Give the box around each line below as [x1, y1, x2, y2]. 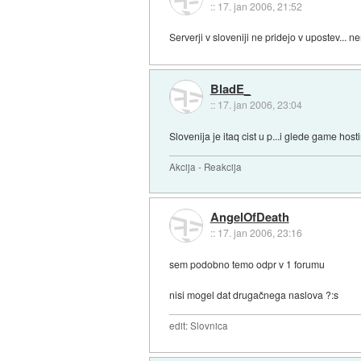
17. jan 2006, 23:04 [217, 98, 302, 112]
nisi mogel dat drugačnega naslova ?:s [169, 288, 339, 302]
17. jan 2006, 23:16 [217, 226, 302, 240]
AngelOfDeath [210, 208, 289, 226]
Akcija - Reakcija [169, 160, 243, 173]
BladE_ [210, 80, 251, 98]
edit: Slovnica [169, 319, 229, 333]
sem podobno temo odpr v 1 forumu [169, 257, 326, 272]
